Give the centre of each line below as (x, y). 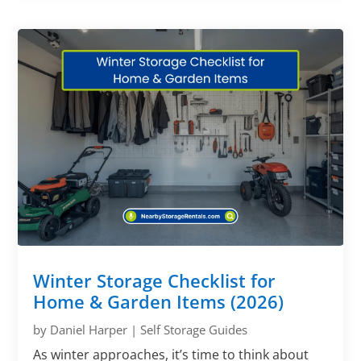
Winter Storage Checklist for (155, 280)
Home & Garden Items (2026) (159, 301)
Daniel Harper (89, 330)
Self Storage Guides (194, 330)
